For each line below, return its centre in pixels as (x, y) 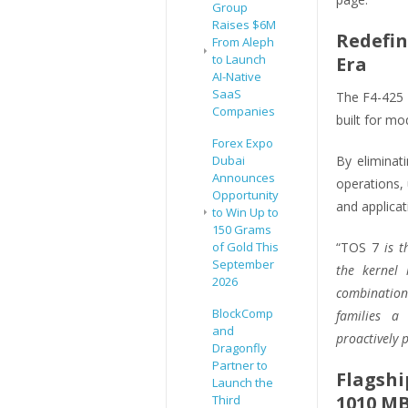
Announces (244, 178)
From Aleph (243, 42)
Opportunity (245, 195)
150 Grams (242, 230)
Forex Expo (243, 143)
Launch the (243, 383)
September (243, 265)
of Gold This (245, 247)
